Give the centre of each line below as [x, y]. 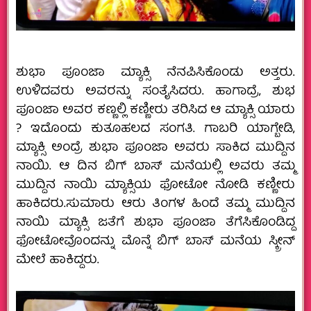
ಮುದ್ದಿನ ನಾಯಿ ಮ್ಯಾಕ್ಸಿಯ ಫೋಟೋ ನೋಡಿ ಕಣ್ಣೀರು [155, 185]
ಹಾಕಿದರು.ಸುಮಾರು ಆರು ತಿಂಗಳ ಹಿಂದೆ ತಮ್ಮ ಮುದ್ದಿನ [155, 204]
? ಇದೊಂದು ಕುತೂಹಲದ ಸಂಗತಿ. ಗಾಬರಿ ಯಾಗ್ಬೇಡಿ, [155, 129]
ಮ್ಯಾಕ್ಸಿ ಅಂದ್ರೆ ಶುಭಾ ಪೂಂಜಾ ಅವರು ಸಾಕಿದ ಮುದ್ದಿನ [155, 148]
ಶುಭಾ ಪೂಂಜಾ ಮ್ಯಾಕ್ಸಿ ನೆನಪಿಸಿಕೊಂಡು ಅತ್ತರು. [155, 73]
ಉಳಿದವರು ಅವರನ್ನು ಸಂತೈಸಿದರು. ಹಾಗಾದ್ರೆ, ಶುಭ [155, 92]
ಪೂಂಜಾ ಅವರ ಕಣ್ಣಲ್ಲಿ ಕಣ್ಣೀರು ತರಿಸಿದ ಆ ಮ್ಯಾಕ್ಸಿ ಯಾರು [155, 110]
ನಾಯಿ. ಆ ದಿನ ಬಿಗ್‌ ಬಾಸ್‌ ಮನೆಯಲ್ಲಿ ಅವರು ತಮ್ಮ [155, 167]
